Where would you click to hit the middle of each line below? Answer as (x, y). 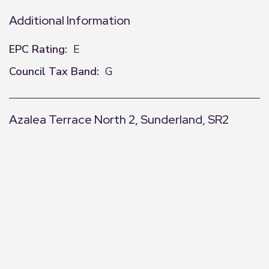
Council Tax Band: (54, 71)
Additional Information (70, 20)
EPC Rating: (38, 49)
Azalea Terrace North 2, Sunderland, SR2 (119, 119)
